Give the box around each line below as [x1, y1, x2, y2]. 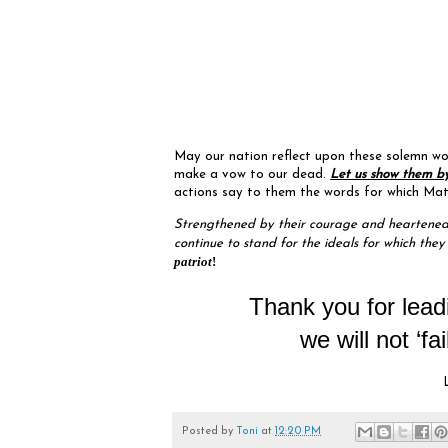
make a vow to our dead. [174, 168, 330, 182]
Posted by [182, 426, 236, 438]
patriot [174, 253, 212, 269]
